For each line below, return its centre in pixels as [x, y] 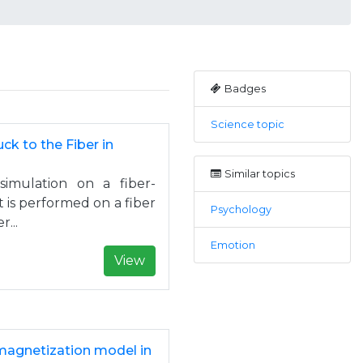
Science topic [248, 124]
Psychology [241, 209]
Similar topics [260, 174]
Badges [245, 89]
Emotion [233, 245]
